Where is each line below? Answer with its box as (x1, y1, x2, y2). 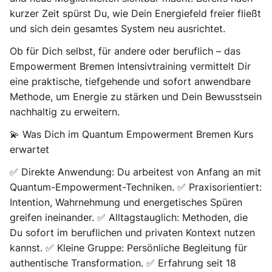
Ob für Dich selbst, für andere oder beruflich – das (10, 45, 240, 57)
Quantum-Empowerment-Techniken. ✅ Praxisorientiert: (10, 181, 262, 193)
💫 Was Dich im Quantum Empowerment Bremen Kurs (10, 128, 253, 140)
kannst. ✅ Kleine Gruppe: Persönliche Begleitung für (10, 242, 247, 254)
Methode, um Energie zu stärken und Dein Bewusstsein (10, 90, 262, 103)
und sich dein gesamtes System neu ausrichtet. (10, 22, 225, 35)
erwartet (10, 143, 49, 155)
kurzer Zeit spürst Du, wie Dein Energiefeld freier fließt (10, 7, 261, 19)
